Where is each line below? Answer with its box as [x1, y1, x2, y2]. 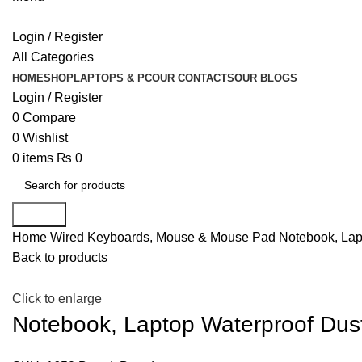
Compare [23, 111, 76, 124]
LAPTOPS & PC [74, 72, 152, 84]
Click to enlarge [12, 292, 102, 306]
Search [19, 208, 60, 221]
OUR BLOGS [234, 72, 297, 84]
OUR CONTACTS [152, 72, 234, 84]
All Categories [12, 50, 94, 64]
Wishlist [23, 131, 68, 145]
